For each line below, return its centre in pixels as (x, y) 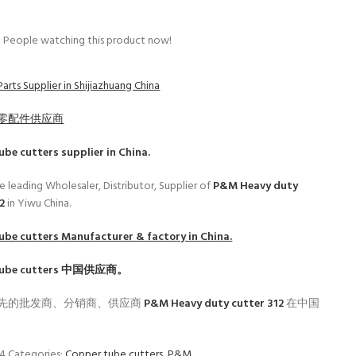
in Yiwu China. (39, 203)
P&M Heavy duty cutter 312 (215, 304)
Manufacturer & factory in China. (146, 237)
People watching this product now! (88, 41)
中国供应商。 (94, 270)
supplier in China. (105, 153)
